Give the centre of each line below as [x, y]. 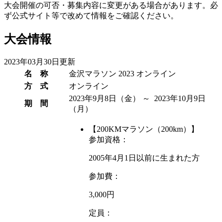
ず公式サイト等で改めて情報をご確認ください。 [91, 16]
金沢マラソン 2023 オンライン [122, 74]
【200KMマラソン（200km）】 [144, 129]
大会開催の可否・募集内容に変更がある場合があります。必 [111, 5]
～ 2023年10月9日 [173, 99]
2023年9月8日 [93, 99]
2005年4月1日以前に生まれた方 [144, 158]
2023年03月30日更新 [40, 62]
